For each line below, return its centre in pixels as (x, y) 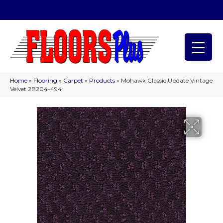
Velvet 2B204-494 (36, 89)
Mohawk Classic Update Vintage (167, 81)
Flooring (45, 81)
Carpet (73, 81)
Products (102, 81)
